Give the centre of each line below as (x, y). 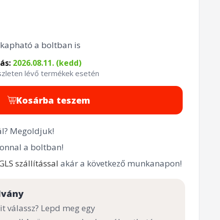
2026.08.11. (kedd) (47, 63)
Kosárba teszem (53, 100)
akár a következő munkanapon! (120, 163)
